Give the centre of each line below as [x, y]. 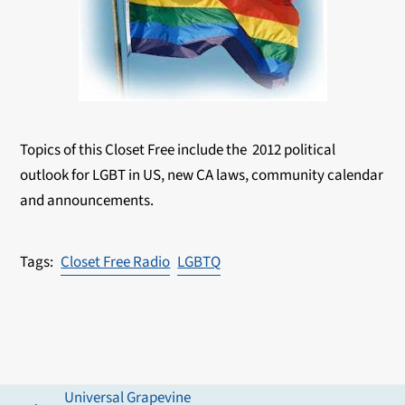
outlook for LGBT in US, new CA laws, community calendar [202, 175]
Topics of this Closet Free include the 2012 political [178, 150]
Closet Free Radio [116, 262]
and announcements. [89, 201]
